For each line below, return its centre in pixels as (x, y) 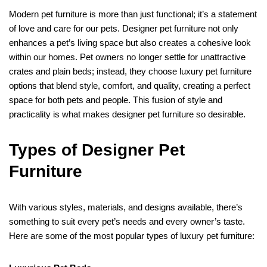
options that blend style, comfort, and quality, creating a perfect (130, 86)
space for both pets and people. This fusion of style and (116, 100)
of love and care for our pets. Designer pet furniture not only (124, 29)
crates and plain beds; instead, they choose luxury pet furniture (130, 72)
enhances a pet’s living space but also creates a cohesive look (130, 43)
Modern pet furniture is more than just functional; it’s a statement (133, 14)
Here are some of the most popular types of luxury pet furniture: (132, 236)
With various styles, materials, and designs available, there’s (126, 207)
